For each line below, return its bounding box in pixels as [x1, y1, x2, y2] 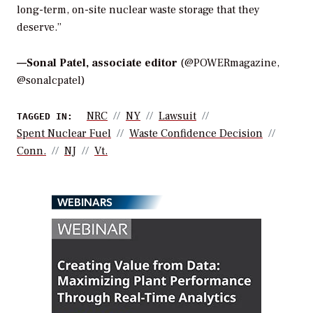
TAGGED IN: [17, 110, 73, 122]
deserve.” [17, 20, 61, 34]
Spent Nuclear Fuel [17, 126, 111, 140]
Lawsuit [159, 108, 196, 123]
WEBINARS [57, 194, 112, 209]
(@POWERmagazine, [180, 55, 279, 70]
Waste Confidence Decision [129, 126, 263, 140]
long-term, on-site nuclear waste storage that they [17, 2, 260, 17]
